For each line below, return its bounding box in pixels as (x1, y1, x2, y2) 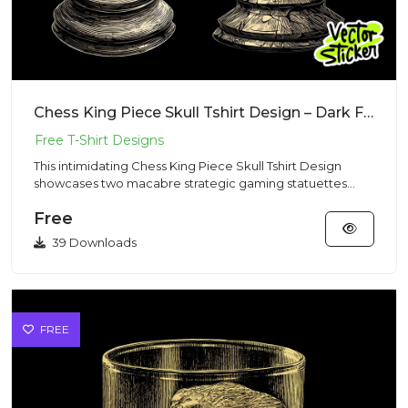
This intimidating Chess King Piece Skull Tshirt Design (34, 158, 342, 173)
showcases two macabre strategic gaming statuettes (34, 176, 347, 190)
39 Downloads (49, 235, 137, 250)
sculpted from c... (34, 193, 135, 208)
